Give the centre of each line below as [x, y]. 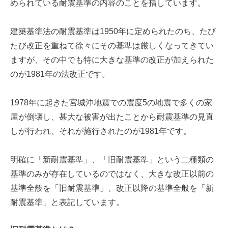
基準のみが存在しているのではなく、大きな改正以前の [112, 174]
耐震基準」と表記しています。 [67, 203]
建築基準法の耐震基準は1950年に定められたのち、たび [113, 32]
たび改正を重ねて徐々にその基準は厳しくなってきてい [112, 46]
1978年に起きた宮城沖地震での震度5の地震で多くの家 [111, 103]
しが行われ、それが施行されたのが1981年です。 [101, 131]
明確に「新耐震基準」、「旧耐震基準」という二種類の [112, 160]
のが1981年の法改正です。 [60, 74]
